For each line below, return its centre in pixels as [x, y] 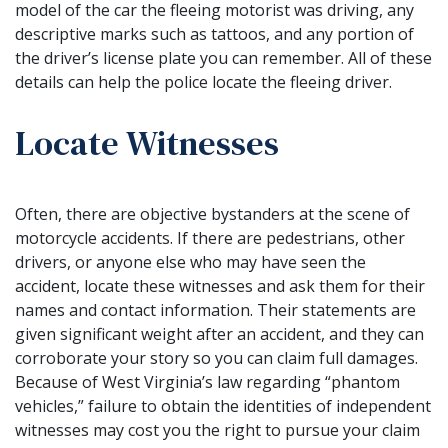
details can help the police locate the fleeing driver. [203, 81]
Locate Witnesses [147, 142]
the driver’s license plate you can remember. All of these [223, 57]
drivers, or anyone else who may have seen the [190, 261]
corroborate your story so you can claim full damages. [216, 357]
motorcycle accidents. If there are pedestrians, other [210, 237]
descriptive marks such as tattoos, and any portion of [214, 33]
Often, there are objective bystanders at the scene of [212, 213]
